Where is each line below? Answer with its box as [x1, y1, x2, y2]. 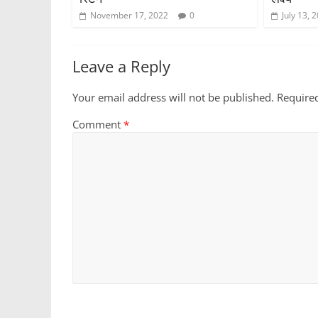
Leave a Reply [72, 55, 170, 77]
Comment [72, 116, 124, 131]
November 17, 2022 [90, 9, 168, 21]
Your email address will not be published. [72, 89, 274, 104]
